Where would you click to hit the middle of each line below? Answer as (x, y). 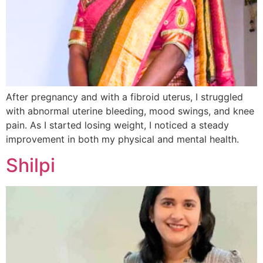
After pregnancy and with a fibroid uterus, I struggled (124, 97)
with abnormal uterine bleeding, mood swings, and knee (130, 111)
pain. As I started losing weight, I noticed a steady (117, 125)
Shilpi (31, 166)
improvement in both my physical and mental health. (122, 139)
